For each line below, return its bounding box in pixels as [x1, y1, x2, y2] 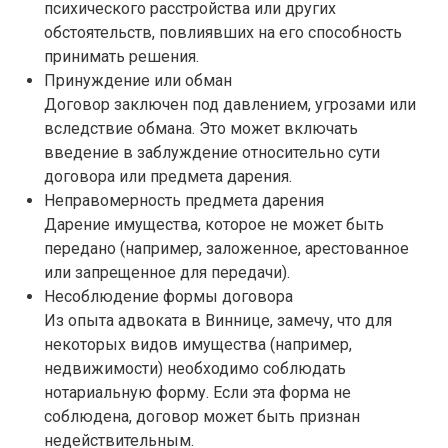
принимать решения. [44, 46, 199, 66]
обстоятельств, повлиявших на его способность [44, 22, 402, 42]
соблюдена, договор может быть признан [44, 406, 360, 426]
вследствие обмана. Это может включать [44, 118, 358, 138]
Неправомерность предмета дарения [44, 190, 324, 210]
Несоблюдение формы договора [44, 286, 293, 306]
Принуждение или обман [44, 70, 232, 90]
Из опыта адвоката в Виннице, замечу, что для [44, 310, 392, 330]
